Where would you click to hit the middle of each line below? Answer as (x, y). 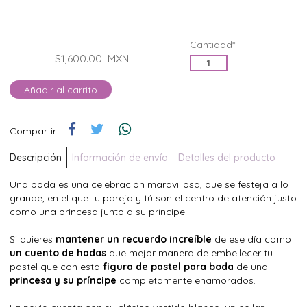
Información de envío (120, 157)
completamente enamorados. (186, 280)
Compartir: (34, 131)
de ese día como (251, 239)
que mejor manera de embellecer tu (189, 253)
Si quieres (33, 239)
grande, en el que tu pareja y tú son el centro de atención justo (153, 198)
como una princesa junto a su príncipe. (98, 211)
